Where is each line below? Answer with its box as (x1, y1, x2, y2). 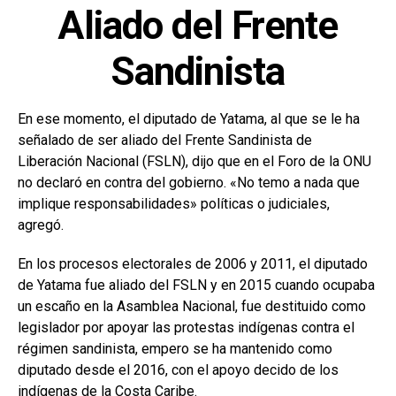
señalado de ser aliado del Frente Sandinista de (18, 131, 312, 148)
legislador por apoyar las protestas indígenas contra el (18, 318, 354, 336)
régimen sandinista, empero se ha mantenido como (18, 339, 332, 357)
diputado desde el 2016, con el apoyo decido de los (18, 361, 339, 378)
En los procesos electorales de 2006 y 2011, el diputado (18, 255, 368, 272)
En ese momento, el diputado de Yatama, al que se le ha (18, 110, 360, 127)
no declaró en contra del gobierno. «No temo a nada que (18, 173, 360, 191)
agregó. (18, 216, 64, 233)
